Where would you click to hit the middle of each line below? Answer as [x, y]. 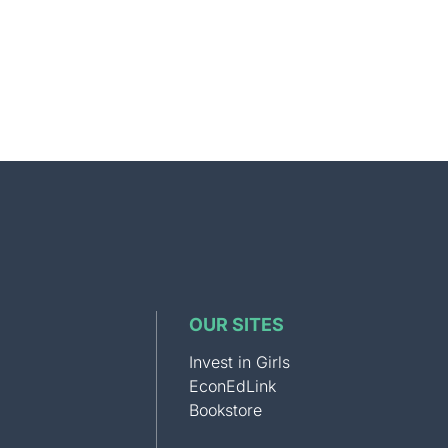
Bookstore [225, 409]
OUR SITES [236, 324]
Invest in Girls [239, 361]
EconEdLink [232, 385]
